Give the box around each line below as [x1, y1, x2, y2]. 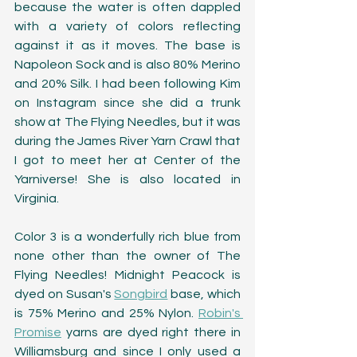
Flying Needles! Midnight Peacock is [14, 268, 241, 281]
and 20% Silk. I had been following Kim [14, 76, 241, 90]
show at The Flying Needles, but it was [14, 115, 241, 128]
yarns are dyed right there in [61, 325, 241, 339]
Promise [14, 325, 61, 339]
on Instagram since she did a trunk [14, 96, 241, 109]
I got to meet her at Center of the [14, 153, 241, 167]
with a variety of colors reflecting [14, 19, 241, 33]
